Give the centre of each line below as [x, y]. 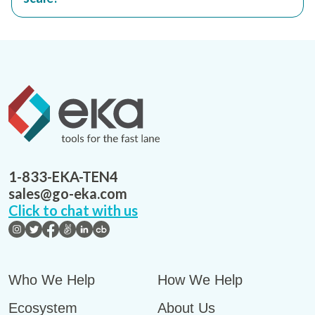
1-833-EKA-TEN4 [63, 176]
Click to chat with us [73, 210]
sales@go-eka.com [68, 193]
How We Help [200, 279]
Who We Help [52, 279]
